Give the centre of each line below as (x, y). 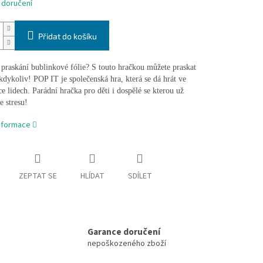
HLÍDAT (92, 176)
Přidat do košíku (67, 36)
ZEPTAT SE (38, 176)
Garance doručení (124, 232)
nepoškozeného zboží (127, 243)
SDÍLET (140, 176)
